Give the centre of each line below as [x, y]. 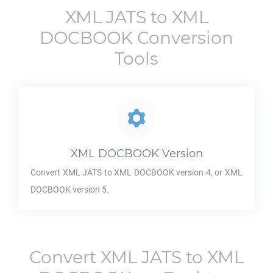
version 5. [90, 190]
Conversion [183, 38]
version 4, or [200, 172]
